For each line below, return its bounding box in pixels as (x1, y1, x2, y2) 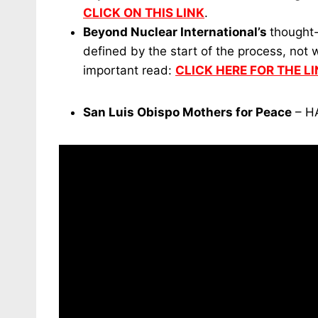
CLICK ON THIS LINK (83, 6, 204, 20)
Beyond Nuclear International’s (83, 25, 270, 39)
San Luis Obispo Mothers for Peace (83, 105, 292, 119)
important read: (83, 63, 175, 77)
